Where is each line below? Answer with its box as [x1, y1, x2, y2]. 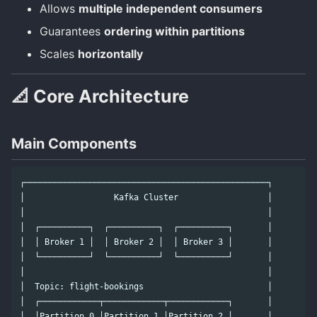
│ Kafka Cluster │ [20, 192, 272, 203]
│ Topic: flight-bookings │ [20, 282, 272, 292]
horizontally [78, 47, 143, 62]
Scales [40, 47, 78, 62]
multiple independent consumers [79, 1, 263, 16]
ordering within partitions [104, 24, 245, 39]
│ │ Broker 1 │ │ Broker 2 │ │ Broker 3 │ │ [20, 237, 272, 248]
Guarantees [40, 24, 104, 39]
